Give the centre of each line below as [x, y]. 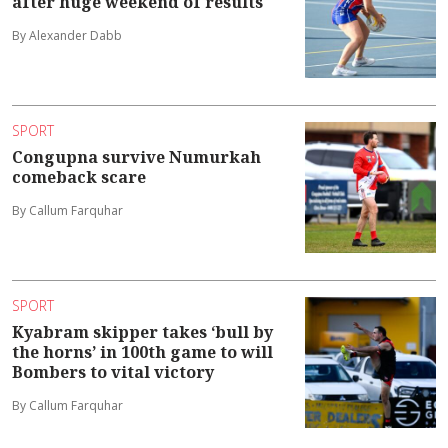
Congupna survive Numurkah [136, 156]
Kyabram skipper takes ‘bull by [142, 331]
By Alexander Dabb [67, 35]
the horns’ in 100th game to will [142, 351]
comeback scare [79, 176]
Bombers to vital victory [113, 371]
